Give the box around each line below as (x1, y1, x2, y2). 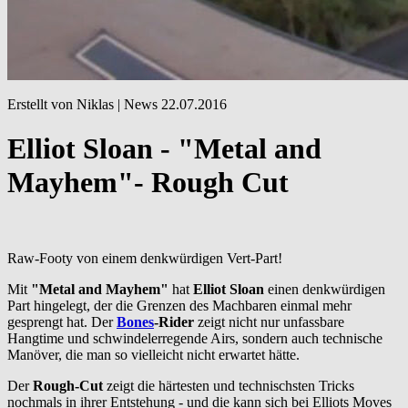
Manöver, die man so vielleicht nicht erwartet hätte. (7, 346, 300, 362)
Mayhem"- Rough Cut (7, 166, 289, 199)
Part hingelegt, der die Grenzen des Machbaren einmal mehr (7, 297, 352, 313)
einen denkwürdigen (264, 280, 385, 297)
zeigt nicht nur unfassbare (194, 313, 344, 330)
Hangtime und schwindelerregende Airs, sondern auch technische (7, 330, 382, 346)
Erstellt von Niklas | (7, 97, 124, 112)
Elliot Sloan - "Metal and (7, 132, 321, 166)
